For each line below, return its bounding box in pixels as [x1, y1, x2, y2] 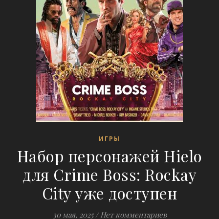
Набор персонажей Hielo [17, 145, 202, 166]
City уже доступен [42, 182, 177, 203]
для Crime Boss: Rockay [22, 164, 197, 185]
